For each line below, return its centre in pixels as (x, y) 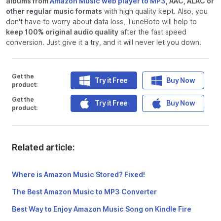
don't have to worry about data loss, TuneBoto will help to (101, 21)
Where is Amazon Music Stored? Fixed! (78, 174)
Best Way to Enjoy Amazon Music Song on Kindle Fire (102, 209)
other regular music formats (54, 11)
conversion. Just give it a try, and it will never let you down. (104, 42)
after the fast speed (152, 32)
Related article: (43, 147)
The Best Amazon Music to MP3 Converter (84, 192)
